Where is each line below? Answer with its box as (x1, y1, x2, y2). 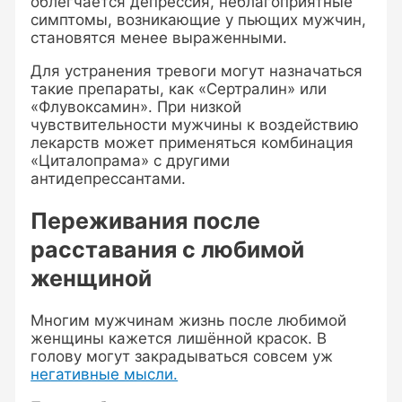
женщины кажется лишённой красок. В (31, 328, 328, 347)
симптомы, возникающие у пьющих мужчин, (31, 11, 367, 30)
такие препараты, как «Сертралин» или (31, 80, 328, 99)
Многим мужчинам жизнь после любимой (31, 310, 347, 329)
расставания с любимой (31, 235, 305, 263)
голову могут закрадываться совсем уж (31, 346, 334, 365)
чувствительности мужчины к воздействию (31, 116, 360, 135)
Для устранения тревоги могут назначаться (31, 62, 363, 81)
